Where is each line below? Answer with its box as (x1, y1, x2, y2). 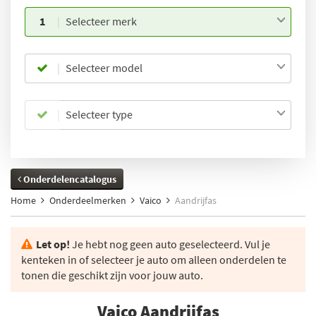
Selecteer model (65, 61, 142, 75)
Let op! (36, 237, 70, 251)
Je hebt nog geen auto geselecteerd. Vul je (70, 237, 270, 251)
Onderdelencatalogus (21, 173, 116, 186)
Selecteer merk (65, 14, 137, 28)
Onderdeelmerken (49, 194, 126, 207)
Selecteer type (65, 107, 133, 121)
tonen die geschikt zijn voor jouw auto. (21, 268, 203, 282)
